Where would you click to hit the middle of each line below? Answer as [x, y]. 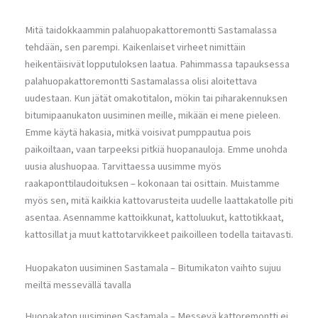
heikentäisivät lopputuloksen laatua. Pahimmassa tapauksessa [157, 64]
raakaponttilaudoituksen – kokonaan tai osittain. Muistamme [152, 183]
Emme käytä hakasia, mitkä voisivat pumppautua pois [138, 132]
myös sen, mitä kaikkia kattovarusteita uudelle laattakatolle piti [159, 200]
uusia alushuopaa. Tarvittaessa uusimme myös [123, 166]
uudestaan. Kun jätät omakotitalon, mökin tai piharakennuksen [156, 98]
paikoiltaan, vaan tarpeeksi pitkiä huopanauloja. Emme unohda [156, 149]
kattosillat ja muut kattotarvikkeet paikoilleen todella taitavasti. [159, 234]
